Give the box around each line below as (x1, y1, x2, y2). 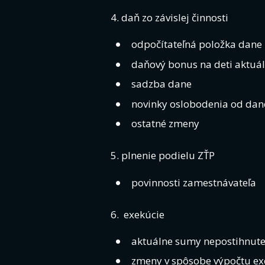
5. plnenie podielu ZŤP (111, 148, 215, 163)
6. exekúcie (111, 207, 164, 221)
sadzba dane (131, 77, 192, 91)
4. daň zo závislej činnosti (111, 10, 228, 24)
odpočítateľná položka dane (131, 37, 262, 51)
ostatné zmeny (131, 117, 199, 131)
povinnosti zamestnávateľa (131, 175, 256, 189)
